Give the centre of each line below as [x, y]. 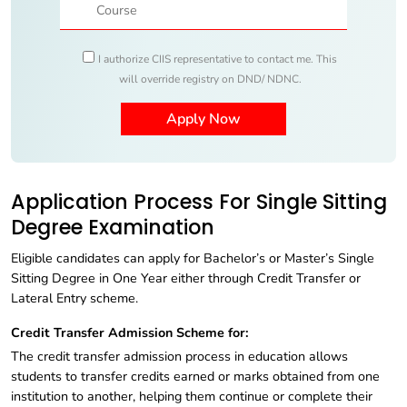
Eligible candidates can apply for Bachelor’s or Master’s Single [193, 258]
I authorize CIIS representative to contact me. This [218, 60]
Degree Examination [113, 228]
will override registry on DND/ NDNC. [210, 79]
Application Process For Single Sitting [199, 203]
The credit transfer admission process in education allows [179, 357]
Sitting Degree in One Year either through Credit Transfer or [186, 278]
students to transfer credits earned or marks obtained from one [195, 377]
